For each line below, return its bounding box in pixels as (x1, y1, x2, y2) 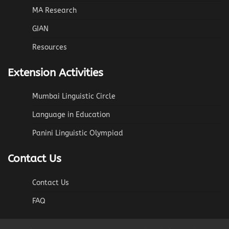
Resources (32, 42, 67, 52)
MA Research (32, 6, 77, 15)
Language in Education (32, 110, 110, 120)
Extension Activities (8, 66, 103, 79)
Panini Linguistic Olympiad (32, 129, 123, 138)
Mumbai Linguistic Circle (32, 92, 116, 101)
